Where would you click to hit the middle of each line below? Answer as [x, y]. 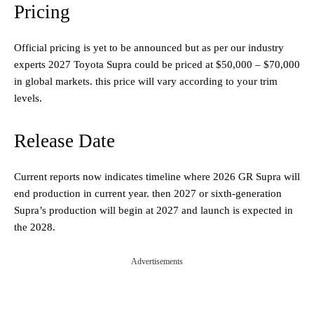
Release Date [64, 141]
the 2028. [35, 227]
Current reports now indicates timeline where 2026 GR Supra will [157, 176]
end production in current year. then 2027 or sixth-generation [148, 193]
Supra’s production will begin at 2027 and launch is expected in [153, 210]
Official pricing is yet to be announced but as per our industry [149, 47]
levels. [28, 98]
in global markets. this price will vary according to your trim [146, 81]
